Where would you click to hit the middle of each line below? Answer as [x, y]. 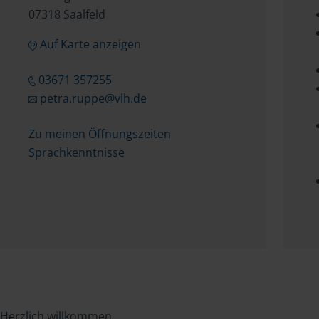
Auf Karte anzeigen [90, 44]
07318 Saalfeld [67, 14]
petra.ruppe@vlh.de [93, 98]
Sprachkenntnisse [77, 152]
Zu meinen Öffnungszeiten [100, 134]
